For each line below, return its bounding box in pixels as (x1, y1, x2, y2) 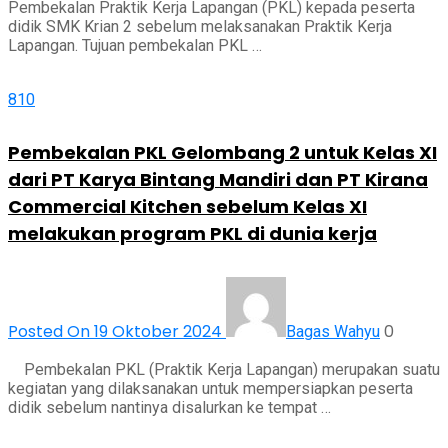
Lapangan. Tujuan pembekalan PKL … (8, 36, 262, 56)
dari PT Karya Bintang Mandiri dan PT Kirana (8, 167, 428, 193)
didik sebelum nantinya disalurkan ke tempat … (8, 398, 331, 418)
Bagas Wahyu (286, 322, 380, 342)
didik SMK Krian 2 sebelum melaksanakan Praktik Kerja (8, 17, 392, 37)
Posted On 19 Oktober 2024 (8, 320, 226, 344)
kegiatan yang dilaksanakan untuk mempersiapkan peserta (8, 379, 413, 399)
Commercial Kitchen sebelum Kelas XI (8, 194, 367, 220)
